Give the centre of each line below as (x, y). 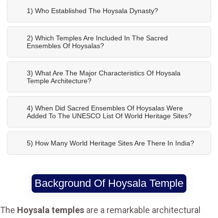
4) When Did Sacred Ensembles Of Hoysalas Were (105, 108)
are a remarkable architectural (142, 210)
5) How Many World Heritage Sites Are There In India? (110, 143)
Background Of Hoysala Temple (109, 183)
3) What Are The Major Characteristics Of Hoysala (104, 73)
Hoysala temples (51, 210)
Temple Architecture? (59, 81)
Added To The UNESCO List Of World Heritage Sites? (109, 116)
